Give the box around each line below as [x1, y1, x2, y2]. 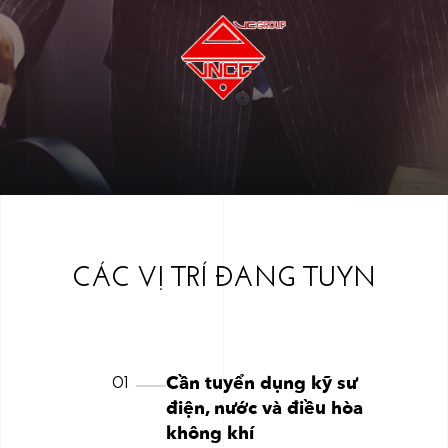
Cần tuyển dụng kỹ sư [166, 370, 358, 396]
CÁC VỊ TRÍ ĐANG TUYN [72, 264, 376, 293]
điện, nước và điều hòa [166, 395, 364, 421]
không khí [166, 420, 255, 446]
